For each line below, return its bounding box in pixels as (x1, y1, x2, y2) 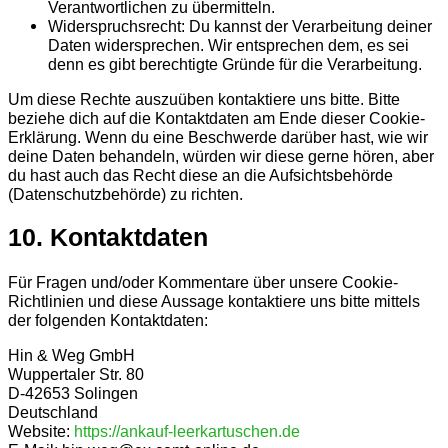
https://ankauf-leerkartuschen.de (74, 422, 300, 441)
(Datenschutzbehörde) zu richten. (8, 184, 243, 203)
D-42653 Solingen (8, 384, 138, 403)
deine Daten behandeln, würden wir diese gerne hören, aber (8, 146, 434, 165)
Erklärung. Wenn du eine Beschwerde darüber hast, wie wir (8, 127, 428, 146)
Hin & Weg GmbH (8, 346, 135, 365)
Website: (8, 422, 74, 441)
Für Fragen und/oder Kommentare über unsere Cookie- (8, 272, 398, 291)
